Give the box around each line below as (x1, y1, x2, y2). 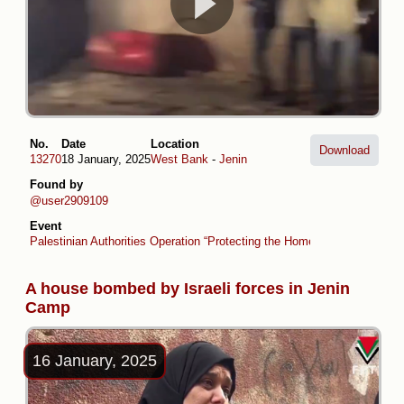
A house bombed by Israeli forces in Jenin (25, 280, 350, 298)
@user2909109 (30, 193, 108, 207)
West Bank (151, 152, 208, 167)
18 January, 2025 (61, 152, 151, 167)
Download (319, 142, 370, 157)
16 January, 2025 (32, 352, 157, 371)
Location (151, 136, 199, 151)
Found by (30, 178, 83, 192)
